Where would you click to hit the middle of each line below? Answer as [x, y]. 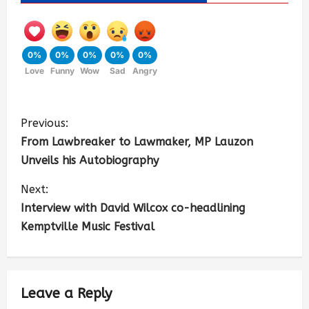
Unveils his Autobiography [90, 160]
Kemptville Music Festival [88, 226]
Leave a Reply [66, 293]
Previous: [44, 123]
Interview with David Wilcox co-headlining [133, 208]
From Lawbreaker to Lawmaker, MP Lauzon [137, 141]
